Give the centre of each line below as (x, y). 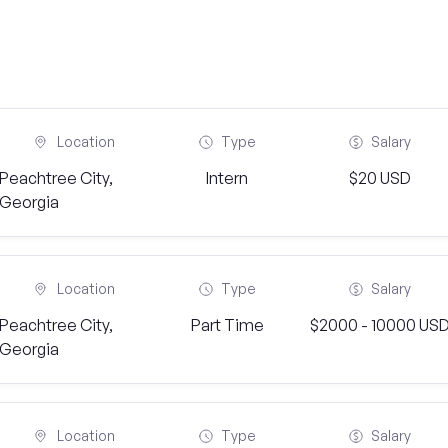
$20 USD (379, 178)
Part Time (227, 325)
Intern (227, 178)
